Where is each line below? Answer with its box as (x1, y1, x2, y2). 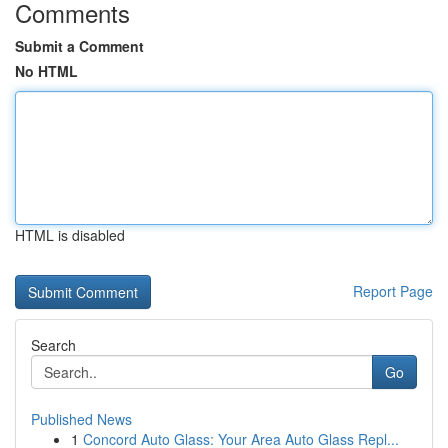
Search (31, 335, 76, 355)
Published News (31, 409, 132, 429)
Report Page (353, 281, 433, 301)
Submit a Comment (15, 36, 144, 56)
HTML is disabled (15, 225, 125, 245)
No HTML (15, 61, 78, 81)
